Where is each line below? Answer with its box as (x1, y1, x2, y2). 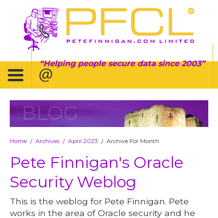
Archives (36, 137, 60, 145)
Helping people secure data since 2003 (43, 58, 201, 68)
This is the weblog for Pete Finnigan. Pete (10, 196, 189, 206)
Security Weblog (10, 172, 137, 191)
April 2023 (68, 137, 98, 145)
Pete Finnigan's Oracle (10, 152, 184, 172)
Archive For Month (107, 137, 160, 145)
